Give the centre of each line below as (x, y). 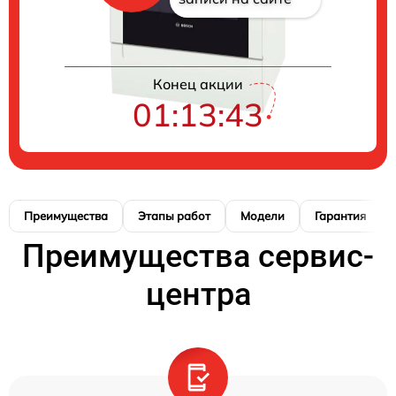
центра (198, 294)
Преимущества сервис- (198, 256)
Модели (263, 215)
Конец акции (198, 84)
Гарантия (340, 215)
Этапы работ (174, 215)
